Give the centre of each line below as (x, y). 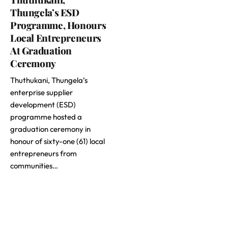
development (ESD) (43, 105)
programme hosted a (46, 117)
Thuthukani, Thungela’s (49, 80)
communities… (34, 166)
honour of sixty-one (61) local (58, 141)
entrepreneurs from (44, 154)
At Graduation (41, 51)
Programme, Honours (58, 25)
